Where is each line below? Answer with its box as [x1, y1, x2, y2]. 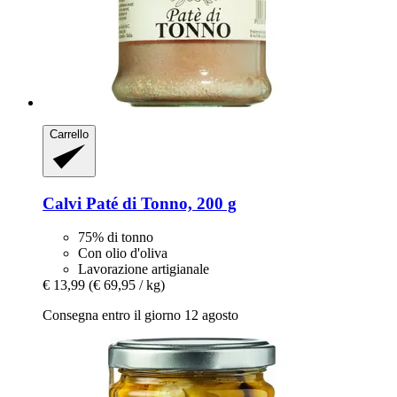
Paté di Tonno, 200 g [82, 193, 237, 213]
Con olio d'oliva [78, 245, 167, 261]
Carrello [50, 128, 89, 142]
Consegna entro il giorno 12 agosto [43, 307, 238, 323]
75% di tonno [78, 230, 153, 245]
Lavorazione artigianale [78, 261, 209, 277]
